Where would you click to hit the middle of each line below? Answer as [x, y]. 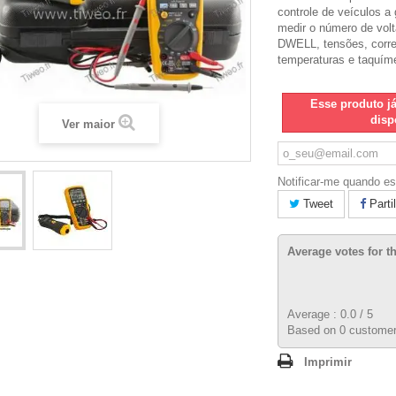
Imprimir [328, 362]
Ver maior [88, 124]
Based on [313, 330]
